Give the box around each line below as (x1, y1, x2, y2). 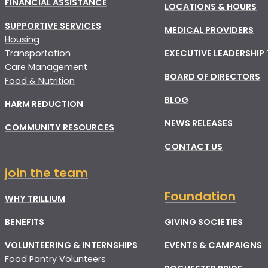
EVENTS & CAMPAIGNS (165, 239, 262, 251)
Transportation (5, 47, 71, 59)
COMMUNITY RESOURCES (5, 121, 114, 133)
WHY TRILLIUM (5, 192, 65, 205)
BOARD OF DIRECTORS (165, 70, 260, 83)
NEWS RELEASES (165, 117, 233, 129)
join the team (5, 164, 88, 181)
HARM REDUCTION (5, 98, 83, 110)
